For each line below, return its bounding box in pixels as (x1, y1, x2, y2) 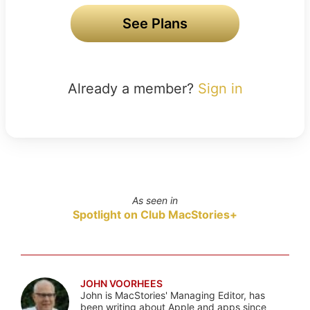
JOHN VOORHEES (80, 277, 163, 289)
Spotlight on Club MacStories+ (72, 207, 237, 221)
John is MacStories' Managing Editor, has (80, 289, 265, 301)
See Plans (122, 15, 188, 32)
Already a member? (67, 80, 198, 97)
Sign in (197, 80, 243, 97)
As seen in (131, 194, 178, 206)
